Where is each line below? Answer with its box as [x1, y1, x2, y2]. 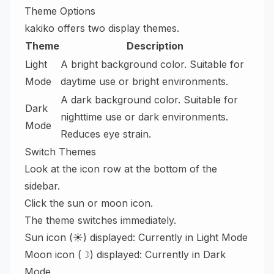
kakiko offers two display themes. [24, 22, 179, 34]
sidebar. [24, 180, 60, 192]
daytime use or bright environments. [61, 75, 228, 87]
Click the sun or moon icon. [24, 197, 153, 209]
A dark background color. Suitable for [61, 94, 238, 106]
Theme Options [24, 5, 95, 17]
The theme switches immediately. [24, 214, 176, 226]
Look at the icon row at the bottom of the [24, 163, 217, 175]
